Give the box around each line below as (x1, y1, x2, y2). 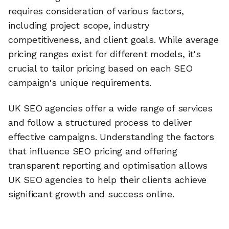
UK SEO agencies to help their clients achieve (8, 174, 207, 185)
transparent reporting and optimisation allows (8, 159, 208, 171)
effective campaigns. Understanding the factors (8, 131, 214, 142)
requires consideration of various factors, (8, 6, 184, 17)
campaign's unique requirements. (8, 77, 152, 88)
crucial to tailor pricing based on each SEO (8, 63, 193, 74)
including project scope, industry (8, 20, 149, 31)
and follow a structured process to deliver (8, 117, 192, 128)
